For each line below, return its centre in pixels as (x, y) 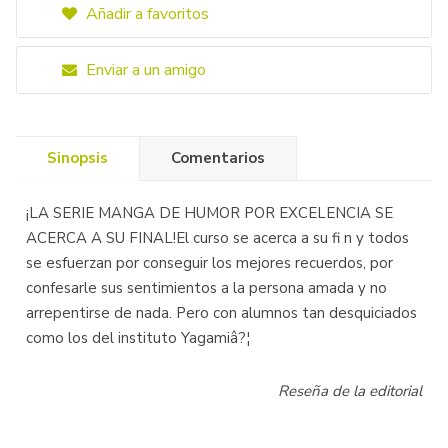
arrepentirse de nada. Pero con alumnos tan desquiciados (221, 313)
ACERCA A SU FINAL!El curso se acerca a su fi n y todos (217, 238)
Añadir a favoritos (145, 14)
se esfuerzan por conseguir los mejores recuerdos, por (209, 263)
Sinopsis (77, 158)
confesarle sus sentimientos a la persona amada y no (206, 288)
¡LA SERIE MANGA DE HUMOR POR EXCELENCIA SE (209, 213)
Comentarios (218, 158)
